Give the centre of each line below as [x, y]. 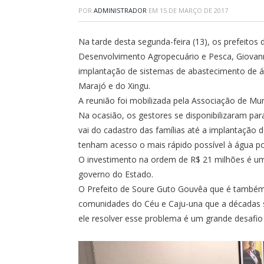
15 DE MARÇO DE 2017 [194, 10]
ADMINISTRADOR [120, 10]
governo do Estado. [116, 174]
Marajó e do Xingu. [114, 86]
